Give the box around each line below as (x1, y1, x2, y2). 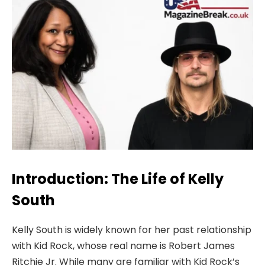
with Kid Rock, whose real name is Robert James (12, 238, 235, 253)
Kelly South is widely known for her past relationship (12, 222, 251, 237)
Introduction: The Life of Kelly (12, 169, 224, 189)
